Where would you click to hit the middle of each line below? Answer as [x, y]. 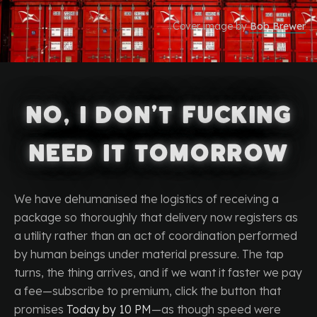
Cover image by [210, 26]
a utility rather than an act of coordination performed [156, 236]
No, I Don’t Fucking [158, 115]
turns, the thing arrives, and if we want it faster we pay [158, 272]
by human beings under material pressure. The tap [149, 254]
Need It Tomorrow [158, 154]
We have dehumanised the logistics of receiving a [146, 199]
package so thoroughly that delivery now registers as [156, 217]
